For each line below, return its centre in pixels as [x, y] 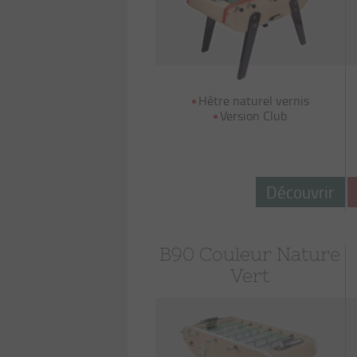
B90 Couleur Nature [250, 254]
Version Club [254, 116]
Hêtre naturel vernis [253, 100]
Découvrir [300, 192]
